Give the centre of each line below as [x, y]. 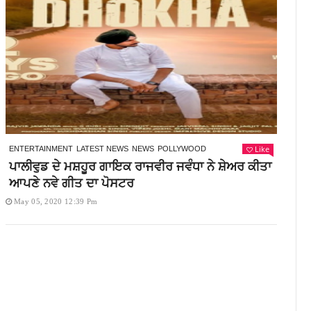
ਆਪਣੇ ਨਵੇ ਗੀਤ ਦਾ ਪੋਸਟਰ [71, 183]
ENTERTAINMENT [41, 149]
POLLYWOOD [182, 149]
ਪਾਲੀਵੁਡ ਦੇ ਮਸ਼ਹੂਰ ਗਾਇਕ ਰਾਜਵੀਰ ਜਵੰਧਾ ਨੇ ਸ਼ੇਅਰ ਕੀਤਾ [140, 166]
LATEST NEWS [102, 149]
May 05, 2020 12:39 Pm [56, 201]
